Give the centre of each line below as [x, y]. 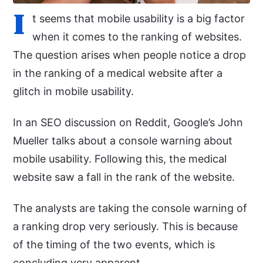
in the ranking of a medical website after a [118, 73]
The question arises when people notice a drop [129, 55]
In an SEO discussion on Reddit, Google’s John [128, 122]
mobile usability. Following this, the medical [120, 159]
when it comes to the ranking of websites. [137, 36]
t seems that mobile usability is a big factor [139, 18]
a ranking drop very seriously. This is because [125, 226]
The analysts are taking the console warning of [130, 208]
